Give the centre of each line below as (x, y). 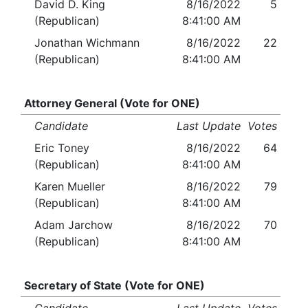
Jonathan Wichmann (87, 43)
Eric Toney (62, 148)
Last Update (209, 126)
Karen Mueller (70, 187)
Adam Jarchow (74, 225)
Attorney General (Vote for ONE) (112, 103)
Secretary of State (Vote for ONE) (114, 286)
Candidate (61, 126)
